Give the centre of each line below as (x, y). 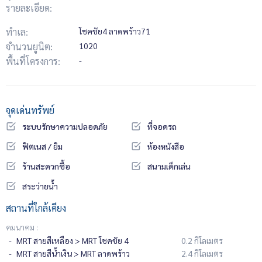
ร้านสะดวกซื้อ (46, 166)
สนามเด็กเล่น (169, 166)
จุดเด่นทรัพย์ (30, 110)
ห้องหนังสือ (166, 146)
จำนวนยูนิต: (29, 46)
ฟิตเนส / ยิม (42, 146)
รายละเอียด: (29, 8)
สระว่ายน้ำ (40, 186)
